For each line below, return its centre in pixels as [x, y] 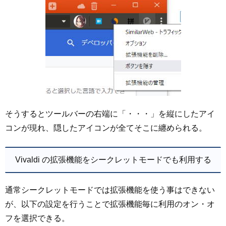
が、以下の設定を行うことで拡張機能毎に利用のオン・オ [110, 204]
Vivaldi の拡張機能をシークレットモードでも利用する [113, 159]
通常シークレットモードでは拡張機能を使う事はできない [110, 190]
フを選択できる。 [37, 218]
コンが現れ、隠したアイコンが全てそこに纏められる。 [106, 128]
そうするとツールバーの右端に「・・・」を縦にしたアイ [110, 114]
